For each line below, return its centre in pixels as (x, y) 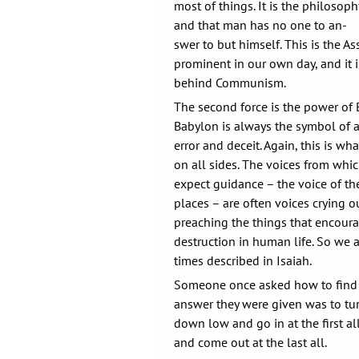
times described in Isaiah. (243, 260)
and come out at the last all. (250, 342)
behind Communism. (230, 83)
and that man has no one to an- (260, 25)
